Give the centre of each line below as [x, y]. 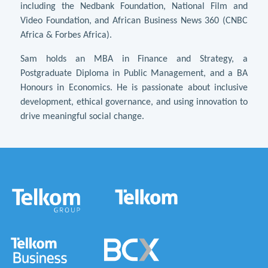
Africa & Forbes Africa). [66, 35]
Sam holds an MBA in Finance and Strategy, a [134, 59]
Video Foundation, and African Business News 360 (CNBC [134, 21]
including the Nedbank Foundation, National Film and [134, 6]
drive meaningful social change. [82, 116]
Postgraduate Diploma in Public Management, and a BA [134, 73]
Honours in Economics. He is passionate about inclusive [134, 88]
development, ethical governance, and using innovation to [134, 102]
